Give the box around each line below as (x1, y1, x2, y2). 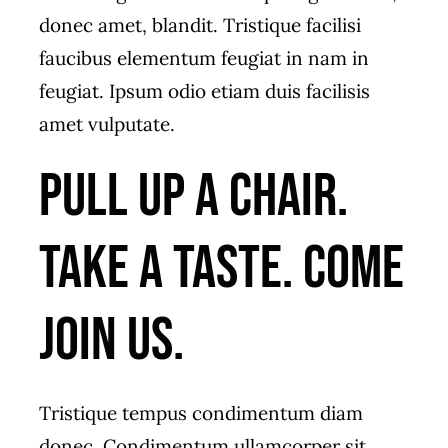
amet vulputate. (38, 112, 175, 137)
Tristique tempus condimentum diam (38, 401, 363, 426)
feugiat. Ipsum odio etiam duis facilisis (38, 79, 370, 104)
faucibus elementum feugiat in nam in (38, 46, 369, 71)
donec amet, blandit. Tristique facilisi (38, 13, 361, 38)
